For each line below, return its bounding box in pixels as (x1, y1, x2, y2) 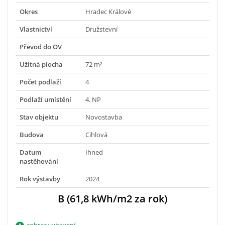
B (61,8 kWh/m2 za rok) (58, 191, 167, 205)
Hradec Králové (85, 7, 131, 16)
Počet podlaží (20, 77, 61, 86)
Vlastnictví (20, 24, 52, 34)
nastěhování (20, 156, 58, 166)
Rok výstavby (20, 174, 60, 183)
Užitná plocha (20, 59, 63, 69)
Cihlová (85, 130, 107, 139)
